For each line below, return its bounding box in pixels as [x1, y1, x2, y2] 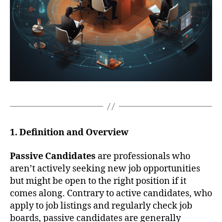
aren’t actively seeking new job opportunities [10, 163, 200, 174]
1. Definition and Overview [10, 127, 128, 139]
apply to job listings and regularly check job [10, 200, 192, 212]
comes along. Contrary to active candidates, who [10, 187, 212, 199]
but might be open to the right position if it [10, 175, 186, 187]
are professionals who [96, 150, 190, 162]
